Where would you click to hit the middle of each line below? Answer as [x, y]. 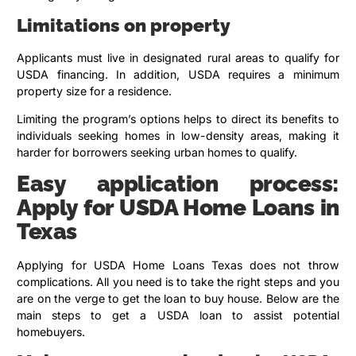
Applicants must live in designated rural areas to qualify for [178, 57]
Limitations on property [124, 25]
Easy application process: [178, 184]
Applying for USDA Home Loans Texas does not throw [178, 265]
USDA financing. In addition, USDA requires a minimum [178, 74]
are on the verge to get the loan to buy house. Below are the [178, 298]
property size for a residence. [96, 91]
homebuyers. [51, 331]
